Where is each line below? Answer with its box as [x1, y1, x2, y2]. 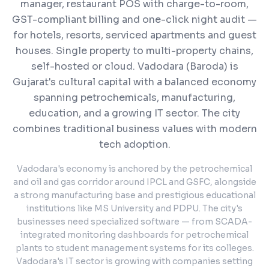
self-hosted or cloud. [31, 60, 135, 73]
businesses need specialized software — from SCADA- [17, 216, 252, 227]
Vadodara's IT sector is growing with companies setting [16, 256, 253, 267]
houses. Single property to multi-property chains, [16, 44, 253, 57]
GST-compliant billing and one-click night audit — [12, 13, 257, 26]
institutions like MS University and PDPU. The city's [26, 203, 243, 214]
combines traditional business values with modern [12, 122, 257, 135]
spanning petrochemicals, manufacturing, [34, 91, 235, 104]
